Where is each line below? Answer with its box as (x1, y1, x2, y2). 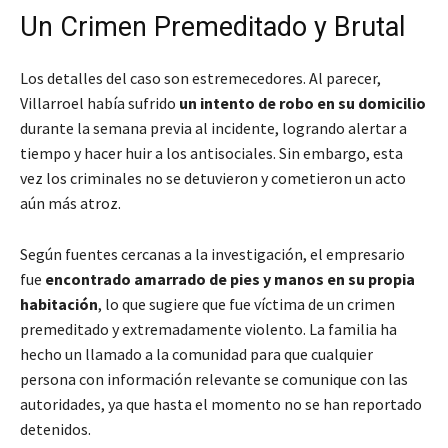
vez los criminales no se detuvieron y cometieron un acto (20, 168, 406, 189)
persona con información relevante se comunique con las (20, 369, 408, 390)
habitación (20, 294, 98, 315)
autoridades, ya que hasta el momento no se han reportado (20, 394, 422, 415)
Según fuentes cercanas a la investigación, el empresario (20, 244, 405, 265)
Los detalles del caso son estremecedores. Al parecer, (20, 68, 381, 89)
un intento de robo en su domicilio (179, 93, 426, 114)
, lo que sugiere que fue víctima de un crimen (98, 294, 395, 315)
